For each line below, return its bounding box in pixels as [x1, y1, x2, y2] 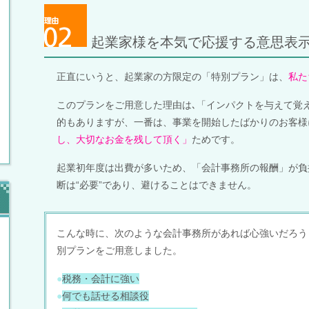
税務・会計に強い [62, 272, 139, 284]
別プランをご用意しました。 [57, 244, 182, 256]
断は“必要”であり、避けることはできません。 [57, 179, 257, 190]
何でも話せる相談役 [62, 290, 149, 301]
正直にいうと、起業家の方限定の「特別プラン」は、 [57, 70, 288, 82]
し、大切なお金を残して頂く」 [57, 133, 192, 145]
